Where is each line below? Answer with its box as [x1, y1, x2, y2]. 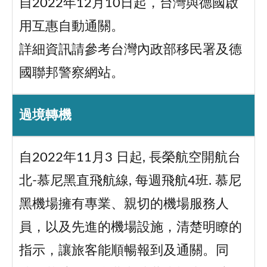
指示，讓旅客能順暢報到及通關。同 [18, 244, 229, 257]
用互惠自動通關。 [18, 20, 124, 33]
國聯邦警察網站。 [18, 67, 124, 80]
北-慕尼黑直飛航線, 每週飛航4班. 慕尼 [18, 175, 241, 188]
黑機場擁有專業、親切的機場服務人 [18, 198, 229, 211]
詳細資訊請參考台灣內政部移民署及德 [18, 44, 242, 57]
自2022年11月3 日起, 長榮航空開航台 [18, 151, 241, 164]
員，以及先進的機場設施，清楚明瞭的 [18, 221, 242, 234]
